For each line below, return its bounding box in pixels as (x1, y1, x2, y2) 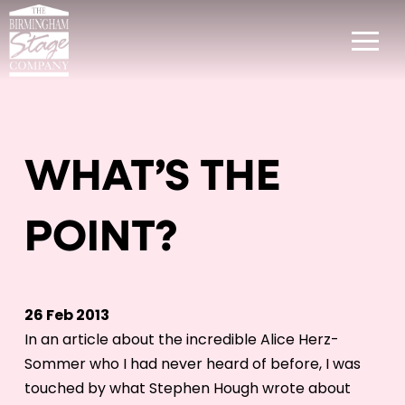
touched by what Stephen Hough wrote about (24, 378, 351, 399)
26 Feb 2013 (24, 305, 109, 325)
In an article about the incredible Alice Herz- (24, 329, 339, 350)
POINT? (24, 218, 177, 261)
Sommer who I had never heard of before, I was (24, 353, 361, 374)
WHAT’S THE (24, 157, 280, 201)
